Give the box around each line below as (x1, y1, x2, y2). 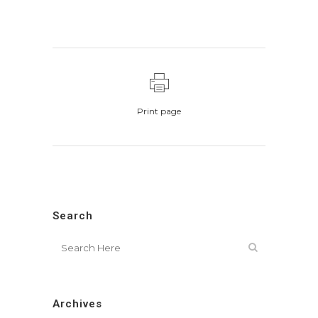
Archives (53, 297, 102, 311)
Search (53, 209, 93, 223)
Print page (137, 106, 181, 117)
